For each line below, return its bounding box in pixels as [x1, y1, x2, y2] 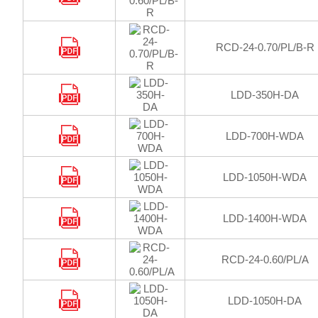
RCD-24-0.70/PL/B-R [215, 41, 314, 53]
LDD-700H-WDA [226, 130, 304, 142]
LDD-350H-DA [231, 89, 299, 101]
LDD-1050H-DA [228, 295, 302, 307]
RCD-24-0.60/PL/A [221, 253, 309, 265]
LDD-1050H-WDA [223, 171, 307, 183]
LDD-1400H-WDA [223, 212, 307, 224]
